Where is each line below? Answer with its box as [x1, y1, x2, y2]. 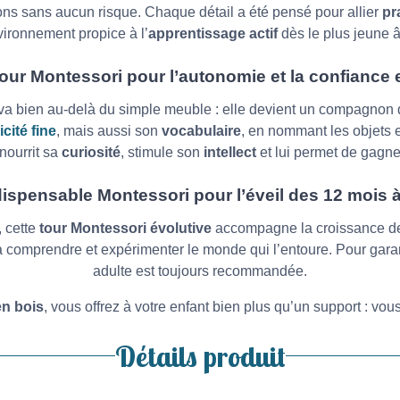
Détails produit [114, 337, 286, 374]
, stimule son [120, 144, 204, 160]
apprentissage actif [147, 25, 278, 41]
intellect [203, 144, 256, 160]
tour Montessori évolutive [39, 220, 212, 236]
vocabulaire [161, 122, 241, 138]
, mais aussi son [55, 122, 162, 138]
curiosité [61, 144, 121, 160]
